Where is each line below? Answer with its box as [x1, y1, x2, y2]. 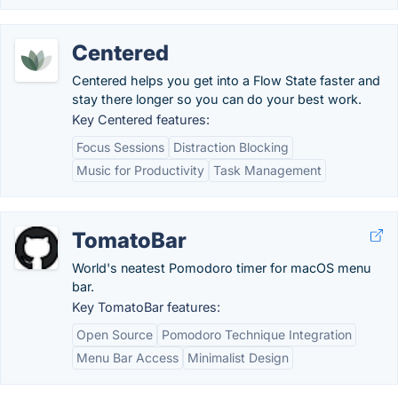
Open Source [76, 327, 153, 342]
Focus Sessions [76, 139, 164, 155]
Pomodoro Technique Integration [162, 327, 352, 342]
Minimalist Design [187, 350, 289, 365]
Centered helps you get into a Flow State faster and [72, 73, 380, 88]
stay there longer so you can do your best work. [72, 92, 362, 107]
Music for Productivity [76, 163, 204, 178]
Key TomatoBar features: [72, 299, 220, 314]
